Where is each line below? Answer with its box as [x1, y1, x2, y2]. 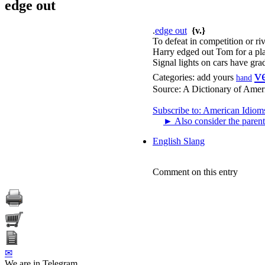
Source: [153, 83, 183, 94]
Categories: [153, 72, 195, 82]
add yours [197, 72, 234, 82]
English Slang [153, 135, 205, 146]
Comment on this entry [153, 166, 238, 177]
